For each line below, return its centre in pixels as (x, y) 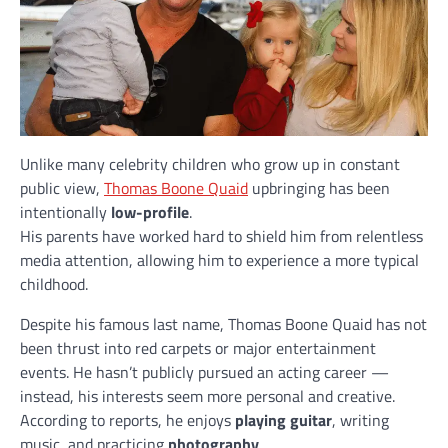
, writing (360, 419)
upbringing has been (319, 187)
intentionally (65, 211)
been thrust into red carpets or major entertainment (198, 347)
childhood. (54, 283)
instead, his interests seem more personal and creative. (207, 395)
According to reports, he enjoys (127, 419)
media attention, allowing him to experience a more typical (219, 259)
